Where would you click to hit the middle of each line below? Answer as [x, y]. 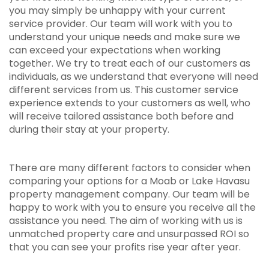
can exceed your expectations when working [115, 50]
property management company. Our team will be [129, 194]
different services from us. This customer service [124, 90]
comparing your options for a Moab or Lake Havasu [129, 181]
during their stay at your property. [89, 129]
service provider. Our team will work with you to [121, 24]
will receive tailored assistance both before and [121, 116]
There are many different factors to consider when [130, 168]
